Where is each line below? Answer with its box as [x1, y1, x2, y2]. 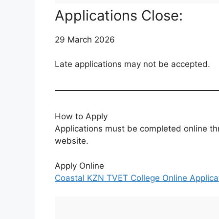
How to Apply [55, 111, 108, 122]
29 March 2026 [55, 34, 115, 44]
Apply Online [55, 160, 104, 171]
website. [55, 136, 88, 146]
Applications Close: [55, 6, 183, 24]
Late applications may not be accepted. [55, 59, 210, 69]
